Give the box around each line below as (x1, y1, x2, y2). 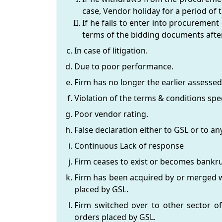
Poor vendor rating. (74, 108, 148, 119)
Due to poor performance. (74, 60, 173, 72)
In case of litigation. (74, 45, 148, 56)
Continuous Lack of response (74, 140, 184, 151)
